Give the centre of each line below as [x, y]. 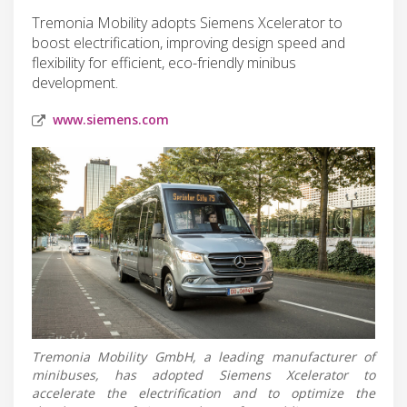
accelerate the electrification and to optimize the [203, 393]
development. [75, 82]
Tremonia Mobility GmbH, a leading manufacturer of [203, 357]
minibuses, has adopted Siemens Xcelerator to [203, 375]
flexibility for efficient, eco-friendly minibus [164, 62]
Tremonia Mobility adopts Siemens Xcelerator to [187, 22]
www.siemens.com [111, 119]
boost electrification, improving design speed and [189, 42]
